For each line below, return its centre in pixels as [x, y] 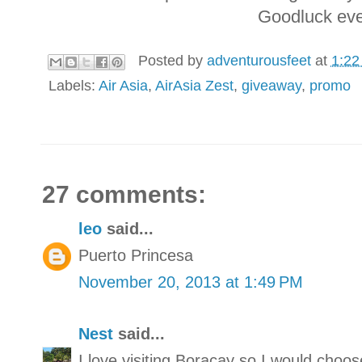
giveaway [271, 85]
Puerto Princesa [136, 255]
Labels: [74, 85]
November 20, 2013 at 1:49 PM [191, 282]
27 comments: [124, 194]
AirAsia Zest [194, 85]
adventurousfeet [259, 61]
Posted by [172, 61]
